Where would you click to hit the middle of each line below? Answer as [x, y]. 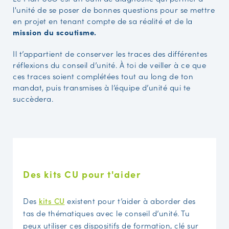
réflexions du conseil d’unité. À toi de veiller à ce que [109, 64]
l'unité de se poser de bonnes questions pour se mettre [114, 9]
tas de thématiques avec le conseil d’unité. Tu [106, 213]
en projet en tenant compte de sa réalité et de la [103, 20]
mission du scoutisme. [55, 32]
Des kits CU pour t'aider [82, 174]
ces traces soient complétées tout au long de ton [103, 76]
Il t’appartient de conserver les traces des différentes [110, 53]
